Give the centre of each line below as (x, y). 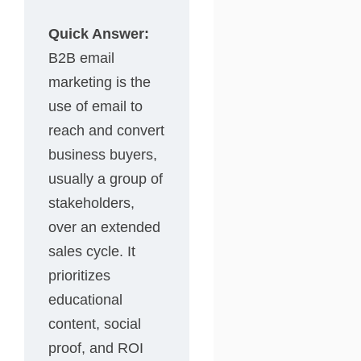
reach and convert (106, 130)
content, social (95, 324)
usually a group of (106, 178)
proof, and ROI (96, 348)
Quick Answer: (99, 33)
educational (85, 299)
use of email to (95, 106)
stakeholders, (91, 203)
